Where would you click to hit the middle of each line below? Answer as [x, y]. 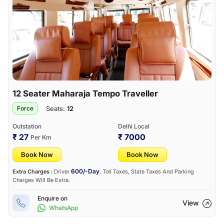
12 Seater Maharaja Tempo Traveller [85, 93]
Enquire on [52, 198]
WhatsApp [63, 207]
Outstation [27, 126]
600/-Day [85, 171]
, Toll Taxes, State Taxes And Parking [147, 171]
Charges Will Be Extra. [41, 180]
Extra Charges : [32, 171]
